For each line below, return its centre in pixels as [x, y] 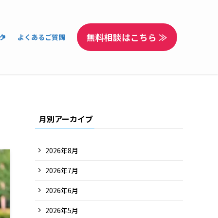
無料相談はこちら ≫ [127, 37]
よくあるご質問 [41, 37]
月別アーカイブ [66, 119]
